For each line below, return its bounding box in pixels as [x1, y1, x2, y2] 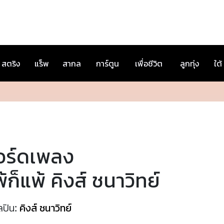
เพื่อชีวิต [135, 58, 162, 69]
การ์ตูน [96, 58, 119, 69]
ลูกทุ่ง [180, 58, 199, 69]
